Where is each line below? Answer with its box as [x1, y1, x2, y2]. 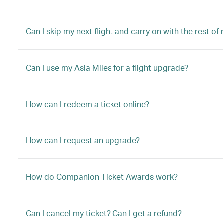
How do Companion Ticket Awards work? [26, 171, 178, 182]
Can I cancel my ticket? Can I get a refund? [26, 208, 182, 218]
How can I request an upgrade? [26, 135, 140, 145]
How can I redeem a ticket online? [26, 99, 149, 109]
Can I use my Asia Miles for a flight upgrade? [26, 62, 188, 73]
